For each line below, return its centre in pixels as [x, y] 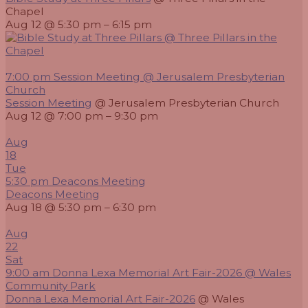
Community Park [51, 286]
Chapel [25, 12]
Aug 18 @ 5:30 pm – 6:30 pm [81, 208]
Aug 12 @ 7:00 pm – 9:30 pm [82, 116]
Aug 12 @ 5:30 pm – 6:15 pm [79, 25]
